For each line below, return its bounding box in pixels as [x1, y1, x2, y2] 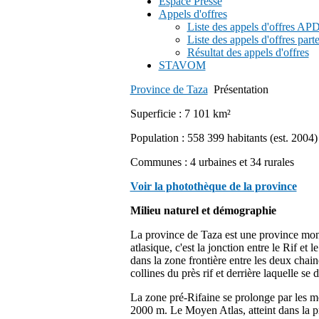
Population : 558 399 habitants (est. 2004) [130, 132, 318, 144]
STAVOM [158, 59, 206, 71]
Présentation [213, 83, 268, 95]
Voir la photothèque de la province [130, 180, 297, 192]
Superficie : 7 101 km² [130, 108, 231, 120]
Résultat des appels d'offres [187, 46, 309, 58]
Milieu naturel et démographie [130, 204, 276, 216]
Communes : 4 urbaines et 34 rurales [130, 156, 294, 168]
